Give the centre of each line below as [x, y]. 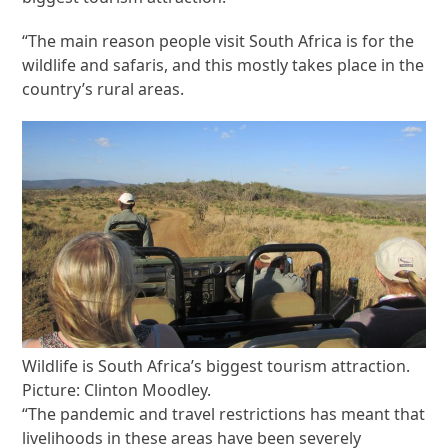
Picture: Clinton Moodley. [117, 389]
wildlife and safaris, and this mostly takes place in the [223, 65]
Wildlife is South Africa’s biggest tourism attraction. [216, 365]
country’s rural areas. [103, 89]
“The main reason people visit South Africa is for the [218, 41]
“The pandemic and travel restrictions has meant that [224, 413]
